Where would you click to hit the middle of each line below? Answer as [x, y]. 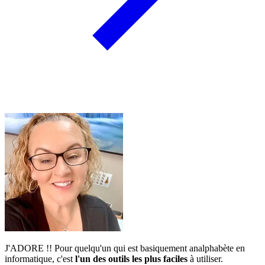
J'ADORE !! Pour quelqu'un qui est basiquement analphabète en [125, 248]
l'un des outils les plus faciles [131, 258]
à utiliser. [205, 258]
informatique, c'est [40, 258]
